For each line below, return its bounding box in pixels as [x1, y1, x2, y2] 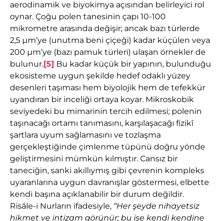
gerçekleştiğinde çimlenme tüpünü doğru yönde [10, 142, 205, 152]
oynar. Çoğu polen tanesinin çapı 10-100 [10, 12, 166, 22]
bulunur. [10, 59, 43, 69]
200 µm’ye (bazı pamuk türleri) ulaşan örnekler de [10, 47, 206, 57]
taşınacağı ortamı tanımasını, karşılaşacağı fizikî [10, 118, 193, 128]
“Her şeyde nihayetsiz [113, 201, 199, 211]
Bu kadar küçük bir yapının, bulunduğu [54, 59, 211, 69]
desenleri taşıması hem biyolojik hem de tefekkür [10, 83, 205, 93]
